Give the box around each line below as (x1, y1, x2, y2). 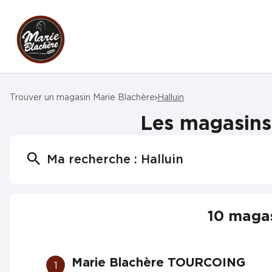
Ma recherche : (47, 154, 141, 166)
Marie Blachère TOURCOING (72, 257, 246, 269)
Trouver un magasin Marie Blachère (10, 93, 155, 102)
